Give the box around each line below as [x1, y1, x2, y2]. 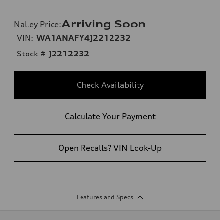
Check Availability [76, 80, 144, 90]
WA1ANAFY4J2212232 [36, 32, 131, 43]
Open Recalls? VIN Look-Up [58, 142, 162, 153]
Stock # [17, 48, 46, 58]
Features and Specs [76, 193, 133, 201]
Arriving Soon [61, 17, 146, 30]
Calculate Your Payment [64, 111, 156, 121]
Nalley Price [14, 19, 59, 29]
